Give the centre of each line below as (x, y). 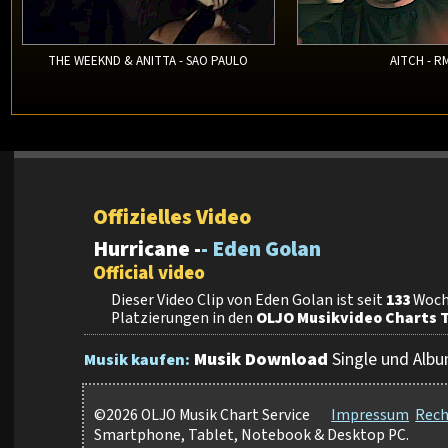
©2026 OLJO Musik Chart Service (203, 415)
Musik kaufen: (137, 360)
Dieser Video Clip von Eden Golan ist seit (249, 300)
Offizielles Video (172, 218)
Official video (149, 273)
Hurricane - (147, 250)
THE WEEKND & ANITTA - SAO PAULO (148, 61)
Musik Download (261, 360)
